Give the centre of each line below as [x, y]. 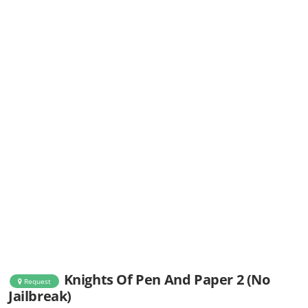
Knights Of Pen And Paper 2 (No [167, 280]
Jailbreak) [40, 296]
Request [36, 281]
